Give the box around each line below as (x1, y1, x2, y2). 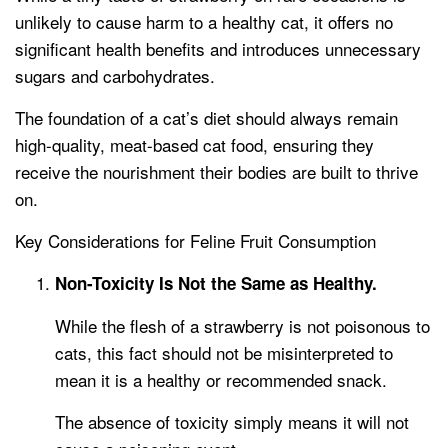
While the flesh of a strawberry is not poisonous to (55, 313, 430, 339)
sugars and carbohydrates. (15, 63, 215, 89)
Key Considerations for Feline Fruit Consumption (15, 228, 376, 254)
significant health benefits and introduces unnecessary (15, 36, 421, 62)
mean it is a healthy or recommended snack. (55, 367, 387, 393)
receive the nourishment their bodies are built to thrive (15, 159, 418, 185)
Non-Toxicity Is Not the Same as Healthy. (55, 271, 377, 296)
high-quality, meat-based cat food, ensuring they (15, 132, 374, 158)
